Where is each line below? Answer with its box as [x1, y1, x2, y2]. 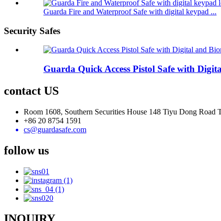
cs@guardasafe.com [24, 125, 86, 134]
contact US [4, 84, 59, 97]
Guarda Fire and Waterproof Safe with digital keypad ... [43, 7, 217, 16]
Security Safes [4, 25, 60, 36]
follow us [4, 144, 49, 157]
